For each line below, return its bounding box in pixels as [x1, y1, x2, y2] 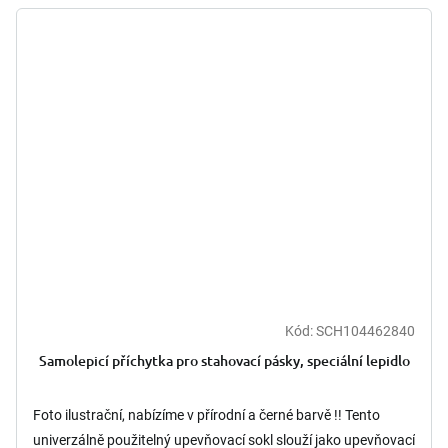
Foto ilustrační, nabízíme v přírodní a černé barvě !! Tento [33, 406, 380, 423]
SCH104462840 [316, 322, 415, 339]
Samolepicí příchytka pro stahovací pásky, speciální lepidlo [38, 350, 410, 370]
